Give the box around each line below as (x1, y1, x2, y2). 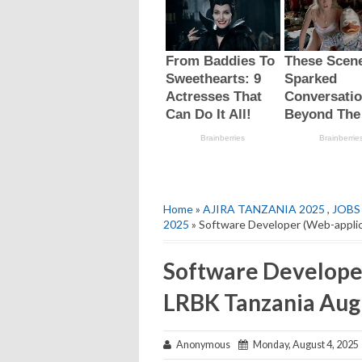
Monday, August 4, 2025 (248, 338, 359, 351)
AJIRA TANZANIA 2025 (203, 201, 325, 216)
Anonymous (171, 338, 238, 351)
